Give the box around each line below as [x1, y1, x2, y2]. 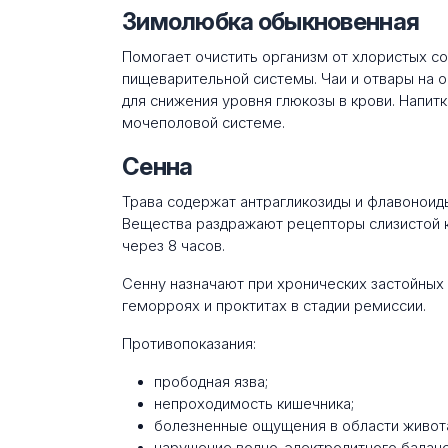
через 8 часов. [122, 236, 225, 255]
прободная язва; [154, 372, 268, 391]
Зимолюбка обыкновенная [122, 6, 420, 36]
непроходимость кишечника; [154, 394, 354, 413]
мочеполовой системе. [122, 113, 285, 132]
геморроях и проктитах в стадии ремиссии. [122, 296, 426, 315]
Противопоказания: [122, 334, 256, 353]
